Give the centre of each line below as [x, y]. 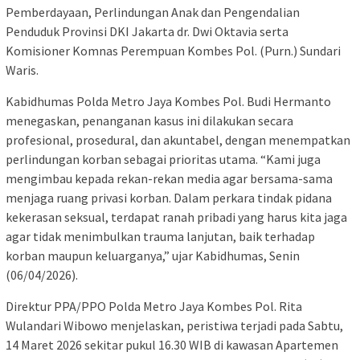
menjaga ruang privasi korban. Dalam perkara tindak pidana [169, 198]
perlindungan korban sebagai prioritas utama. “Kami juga [163, 160]
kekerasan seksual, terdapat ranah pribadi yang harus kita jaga [176, 217]
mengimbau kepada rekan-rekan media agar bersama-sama [169, 179]
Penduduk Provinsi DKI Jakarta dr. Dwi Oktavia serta [147, 32]
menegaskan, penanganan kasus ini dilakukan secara [149, 121]
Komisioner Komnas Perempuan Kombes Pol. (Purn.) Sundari [173, 51]
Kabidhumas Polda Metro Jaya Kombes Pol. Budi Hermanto [168, 102]
